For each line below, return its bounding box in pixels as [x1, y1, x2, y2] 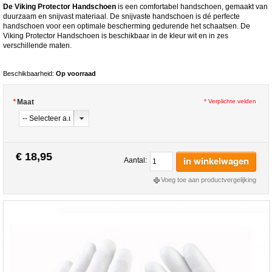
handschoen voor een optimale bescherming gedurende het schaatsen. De [3, 21, 250, 30]
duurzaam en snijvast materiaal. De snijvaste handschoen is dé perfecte [3, 12, 240, 21]
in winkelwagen [183, 154, 249, 168]
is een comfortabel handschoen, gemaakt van [118, 2, 268, 11]
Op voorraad [56, 69, 96, 77]
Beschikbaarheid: [3, 69, 56, 77]
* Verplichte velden [204, 97, 256, 104]
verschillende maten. [3, 41, 72, 50]
